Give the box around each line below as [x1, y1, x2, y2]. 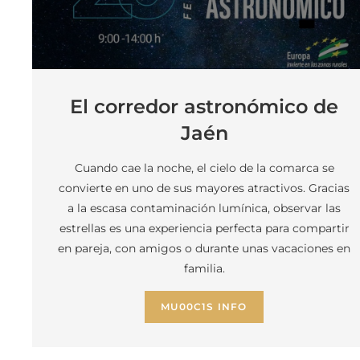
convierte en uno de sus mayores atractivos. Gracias [59, 181, 350, 195]
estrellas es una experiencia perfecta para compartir [59, 221, 350, 235]
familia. [183, 261, 225, 276]
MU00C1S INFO [161, 301, 247, 313]
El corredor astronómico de [70, 95, 338, 118]
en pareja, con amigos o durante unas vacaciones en [58, 241, 350, 256]
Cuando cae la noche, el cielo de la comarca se [74, 161, 334, 175]
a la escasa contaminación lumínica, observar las [67, 201, 341, 215]
